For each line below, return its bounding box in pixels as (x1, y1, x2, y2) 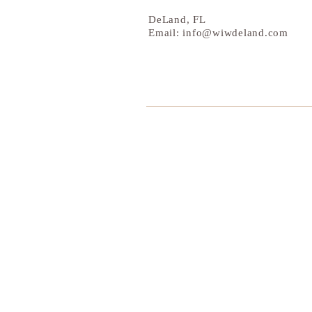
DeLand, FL (148, 14, 206, 25)
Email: (148, 27, 183, 38)
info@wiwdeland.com (182, 27, 288, 38)
